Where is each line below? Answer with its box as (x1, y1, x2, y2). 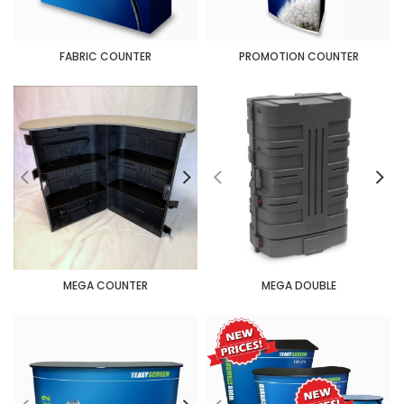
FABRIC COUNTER (60, 49, 151, 64)
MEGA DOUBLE (261, 278, 336, 293)
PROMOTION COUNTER (238, 49, 359, 64)
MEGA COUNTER (63, 278, 148, 293)
